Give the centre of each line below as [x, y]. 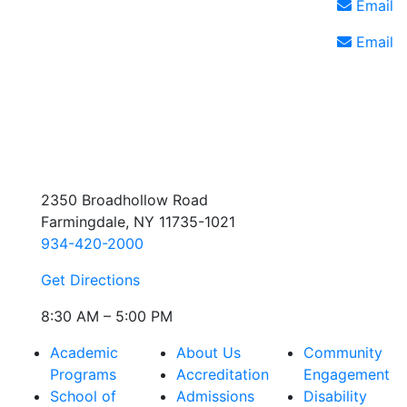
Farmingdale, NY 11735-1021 [138, 222]
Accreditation [223, 375]
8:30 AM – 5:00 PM [107, 317]
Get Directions [90, 280]
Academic [84, 353]
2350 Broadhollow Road [124, 200]
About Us [209, 353]
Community [342, 353]
